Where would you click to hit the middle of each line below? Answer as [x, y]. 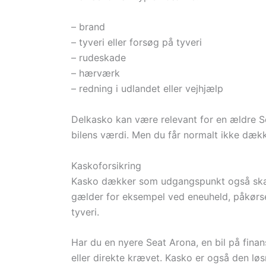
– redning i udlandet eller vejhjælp [147, 89]
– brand [88, 27]
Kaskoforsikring [106, 165]
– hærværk [96, 73]
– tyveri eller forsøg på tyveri [137, 42]
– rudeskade [99, 58]
